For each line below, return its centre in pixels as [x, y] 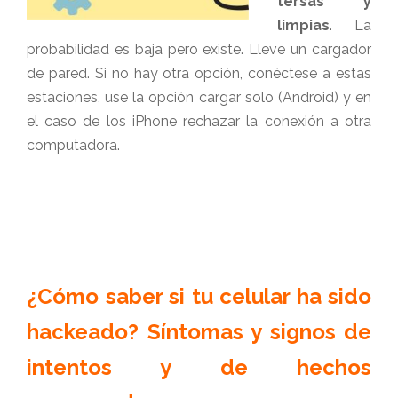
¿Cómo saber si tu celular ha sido [199, 296]
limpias [303, 25]
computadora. [73, 145]
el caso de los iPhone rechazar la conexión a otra [199, 121]
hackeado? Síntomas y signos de [199, 332]
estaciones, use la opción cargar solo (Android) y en [199, 97]
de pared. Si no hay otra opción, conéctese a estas [199, 73]
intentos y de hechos [199, 367]
